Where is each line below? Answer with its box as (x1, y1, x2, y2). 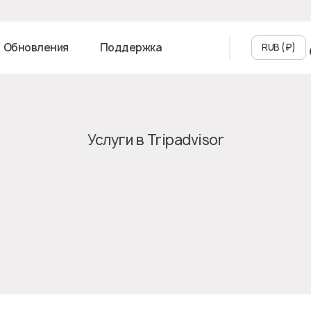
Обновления (3, 40, 69, 55)
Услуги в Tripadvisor (87, 131, 224, 149)
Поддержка (99, 40, 162, 55)
